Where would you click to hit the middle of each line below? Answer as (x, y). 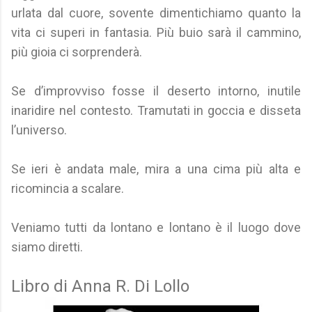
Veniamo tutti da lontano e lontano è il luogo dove (156, 227)
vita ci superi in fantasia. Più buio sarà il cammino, (156, 32)
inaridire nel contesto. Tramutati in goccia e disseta (156, 110)
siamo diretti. (47, 247)
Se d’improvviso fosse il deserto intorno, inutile (156, 91)
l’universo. (39, 130)
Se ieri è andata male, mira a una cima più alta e (156, 169)
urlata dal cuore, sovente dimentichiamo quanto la (156, 13)
